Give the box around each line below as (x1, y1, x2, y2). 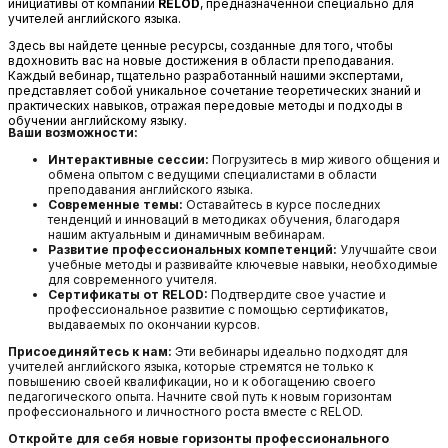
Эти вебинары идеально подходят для (172, 343, 408, 359)
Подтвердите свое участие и (208, 286, 386, 302)
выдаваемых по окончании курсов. (48, 316, 260, 332)
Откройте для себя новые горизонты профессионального (8, 430, 389, 446)
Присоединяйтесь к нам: (8, 343, 172, 359)
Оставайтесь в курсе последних (183, 196, 381, 212)
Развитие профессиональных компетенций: (48, 241, 337, 257)
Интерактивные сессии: (48, 151, 209, 167)
